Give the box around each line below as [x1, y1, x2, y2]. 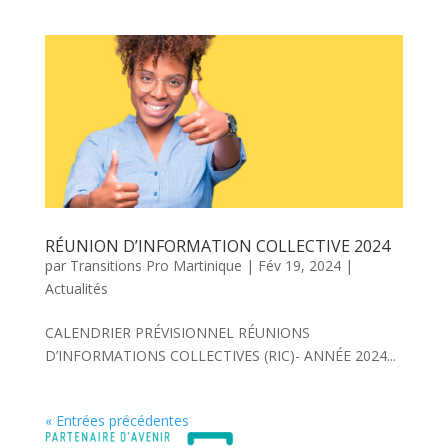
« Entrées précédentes [44, 411, 189, 431]
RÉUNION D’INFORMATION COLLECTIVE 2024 [44, 235, 390, 258]
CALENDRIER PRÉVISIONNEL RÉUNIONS [44, 323, 310, 343]
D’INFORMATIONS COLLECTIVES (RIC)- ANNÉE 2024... [44, 346, 396, 366]
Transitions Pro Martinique [69, 256, 242, 276]
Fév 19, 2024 [257, 256, 341, 276]
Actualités [44, 279, 108, 299]
